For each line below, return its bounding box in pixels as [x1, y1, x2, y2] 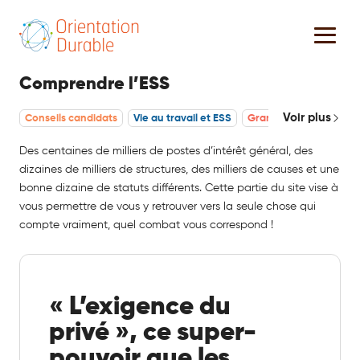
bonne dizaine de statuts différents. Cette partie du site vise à [19, 182, 338, 194]
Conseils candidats [25, 112, 117, 124]
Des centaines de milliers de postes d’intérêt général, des [19, 145, 313, 157]
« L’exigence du [49, 293, 231, 320]
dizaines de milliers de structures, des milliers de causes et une [19, 163, 339, 175]
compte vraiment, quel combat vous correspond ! [19, 219, 273, 231]
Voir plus [283, 111, 331, 124]
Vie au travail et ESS [133, 112, 231, 124]
